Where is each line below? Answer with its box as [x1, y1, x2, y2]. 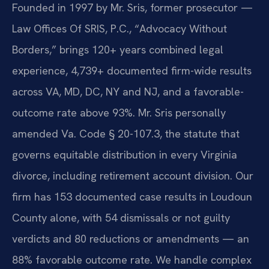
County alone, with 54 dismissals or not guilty [12, 211, 230, 225]
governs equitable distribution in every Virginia [12, 148, 237, 162]
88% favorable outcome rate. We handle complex [12, 253, 252, 267]
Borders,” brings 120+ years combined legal [12, 43, 223, 57]
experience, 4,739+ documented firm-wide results [12, 64, 252, 78]
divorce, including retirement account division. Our [12, 169, 253, 183]
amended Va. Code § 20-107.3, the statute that [12, 127, 240, 141]
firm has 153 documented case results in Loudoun [12, 190, 252, 204]
